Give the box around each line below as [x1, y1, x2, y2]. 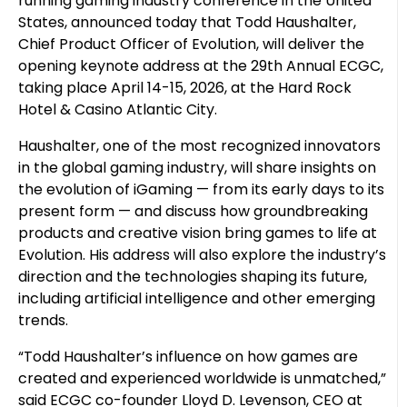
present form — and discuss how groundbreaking [18, 201, 368, 222]
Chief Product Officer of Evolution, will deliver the [18, 34, 364, 55]
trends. [18, 310, 68, 331]
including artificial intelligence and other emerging [18, 288, 375, 309]
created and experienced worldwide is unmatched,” [18, 368, 386, 389]
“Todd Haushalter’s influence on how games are [18, 346, 358, 367]
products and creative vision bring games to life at [18, 223, 377, 243]
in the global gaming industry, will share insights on [18, 157, 376, 178]
